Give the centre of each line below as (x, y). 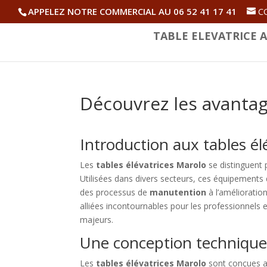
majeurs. (97, 220)
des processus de (115, 192)
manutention (178, 192)
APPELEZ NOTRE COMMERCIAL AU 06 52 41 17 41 (132, 12)
